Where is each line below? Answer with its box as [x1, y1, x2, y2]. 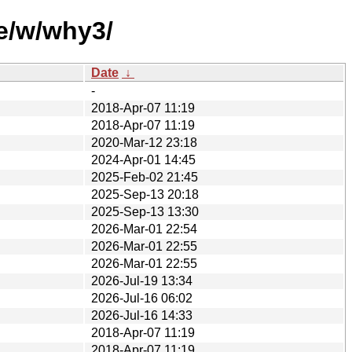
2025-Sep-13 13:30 [91, 204, 199, 218]
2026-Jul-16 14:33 [91, 308, 192, 322]
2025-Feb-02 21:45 [91, 170, 198, 184]
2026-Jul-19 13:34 [91, 273, 192, 288]
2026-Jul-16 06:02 [91, 291, 192, 305]
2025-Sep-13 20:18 [91, 187, 199, 201]
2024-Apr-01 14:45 [91, 152, 196, 167]
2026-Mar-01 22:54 [91, 222, 197, 236]
